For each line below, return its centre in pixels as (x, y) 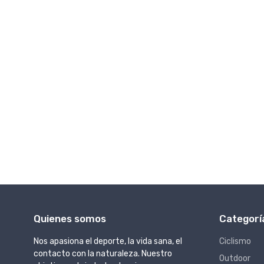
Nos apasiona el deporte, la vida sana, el (108, 241)
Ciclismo (235, 241)
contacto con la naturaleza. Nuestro (103, 253)
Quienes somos (70, 218)
